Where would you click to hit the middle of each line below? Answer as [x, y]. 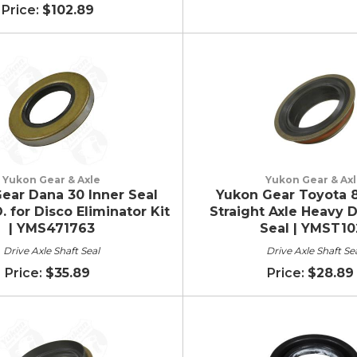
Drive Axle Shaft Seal [51, 250]
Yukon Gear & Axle [51, 179]
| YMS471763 [51, 228]
